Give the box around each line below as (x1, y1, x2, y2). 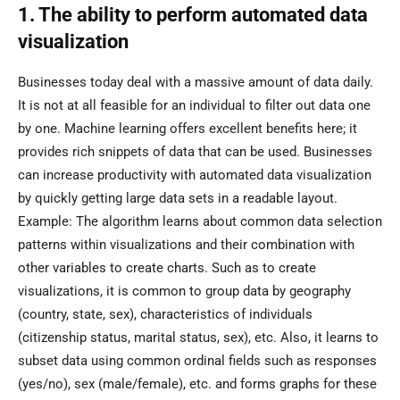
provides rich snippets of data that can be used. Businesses (18, 144, 372, 161)
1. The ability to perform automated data (18, 4, 368, 27)
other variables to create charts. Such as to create (18, 260, 316, 277)
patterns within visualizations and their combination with (18, 237, 354, 254)
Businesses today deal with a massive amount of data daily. (18, 74, 373, 91)
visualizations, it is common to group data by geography (18, 283, 351, 300)
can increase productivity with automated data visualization (18, 167, 371, 184)
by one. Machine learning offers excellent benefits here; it (18, 121, 357, 137)
